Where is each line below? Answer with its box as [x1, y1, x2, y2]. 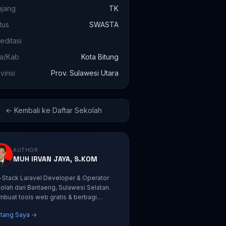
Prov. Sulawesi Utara [50, 69, 119, 77]
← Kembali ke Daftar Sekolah [6, 106, 102, 115]
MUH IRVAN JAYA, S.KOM [13, 154, 98, 163]
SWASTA [89, 20, 119, 29]
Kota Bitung [81, 52, 119, 61]
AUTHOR [13, 146, 38, 153]
